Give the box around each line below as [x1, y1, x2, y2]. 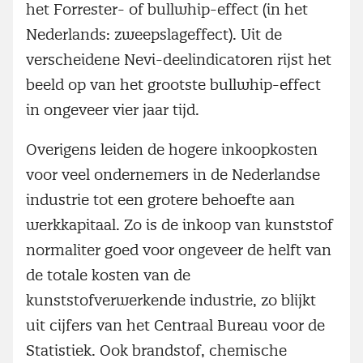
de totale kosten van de [26, 266, 190, 285]
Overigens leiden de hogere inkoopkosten [26, 140, 318, 160]
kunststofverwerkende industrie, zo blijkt [26, 291, 316, 310]
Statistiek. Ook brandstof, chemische [26, 341, 287, 361]
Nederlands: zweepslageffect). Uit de [26, 25, 282, 45]
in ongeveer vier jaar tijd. [26, 100, 199, 120]
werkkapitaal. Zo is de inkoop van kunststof [26, 216, 333, 235]
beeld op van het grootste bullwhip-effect [26, 75, 321, 95]
